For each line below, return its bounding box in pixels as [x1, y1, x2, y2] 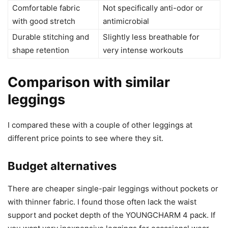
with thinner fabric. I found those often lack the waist [8, 197, 196, 207]
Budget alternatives [8, 159, 117, 173]
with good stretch [12, 16, 75, 26]
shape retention [12, 45, 69, 55]
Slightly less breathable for [103, 32, 199, 42]
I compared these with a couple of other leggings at [8, 120, 192, 130]
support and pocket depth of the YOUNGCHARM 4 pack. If [8, 210, 215, 220]
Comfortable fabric [12, 3, 80, 13]
